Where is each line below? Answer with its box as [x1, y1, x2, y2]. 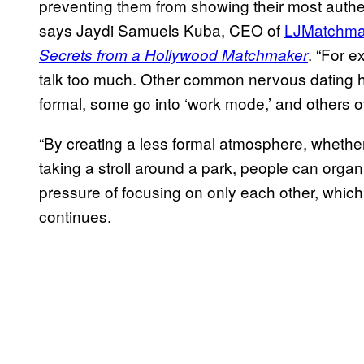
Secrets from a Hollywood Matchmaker [39, 44, 308, 66]
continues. [39, 205, 115, 227]
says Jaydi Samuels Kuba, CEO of [39, 19, 284, 41]
